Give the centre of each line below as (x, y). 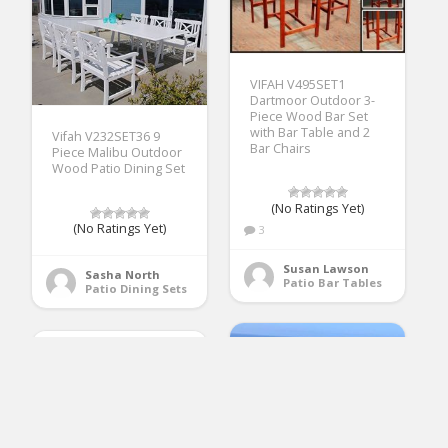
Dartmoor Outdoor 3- (313, 100)
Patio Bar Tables (333, 282)
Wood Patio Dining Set (119, 169)
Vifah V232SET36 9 (106, 137)
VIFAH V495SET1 (298, 84)
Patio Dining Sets (136, 289)
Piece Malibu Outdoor (117, 153)
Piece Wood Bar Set (309, 116)
